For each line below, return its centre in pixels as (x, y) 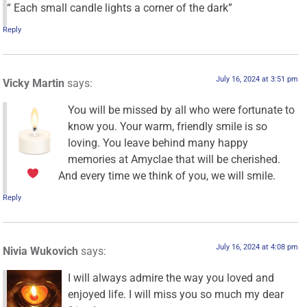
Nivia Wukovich (41, 251)
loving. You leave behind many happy (158, 143)
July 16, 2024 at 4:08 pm (257, 247)
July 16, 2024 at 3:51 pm (257, 79)
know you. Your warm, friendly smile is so (168, 126)
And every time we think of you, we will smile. (167, 175)
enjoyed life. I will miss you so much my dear (176, 294)
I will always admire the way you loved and (171, 278)
